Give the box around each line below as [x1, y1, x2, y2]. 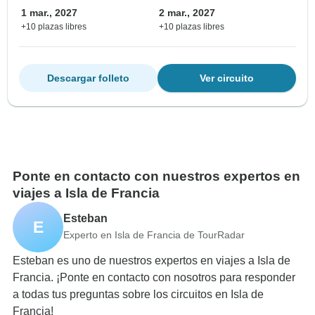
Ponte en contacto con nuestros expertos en [13, 169, 300, 184]
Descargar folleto [47, 72, 129, 84]
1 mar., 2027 [21, 7, 77, 19]
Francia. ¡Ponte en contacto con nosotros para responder [13, 271, 295, 284]
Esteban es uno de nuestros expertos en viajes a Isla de [13, 255, 290, 267]
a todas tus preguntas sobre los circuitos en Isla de [13, 288, 264, 301]
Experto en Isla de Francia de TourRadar [63, 229, 245, 240]
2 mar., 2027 [159, 7, 215, 19]
